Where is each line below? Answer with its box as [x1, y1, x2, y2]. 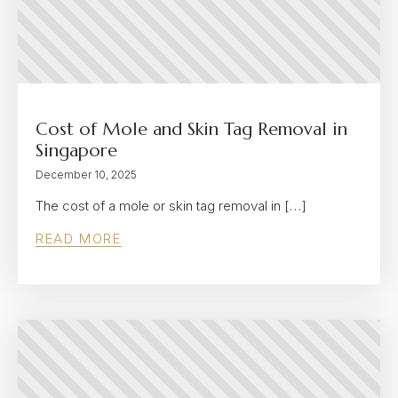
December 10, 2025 [36, 168, 137, 181]
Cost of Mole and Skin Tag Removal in [36, 118, 347, 140]
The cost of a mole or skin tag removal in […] [36, 197, 306, 214]
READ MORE [36, 230, 122, 247]
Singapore [36, 139, 117, 162]
